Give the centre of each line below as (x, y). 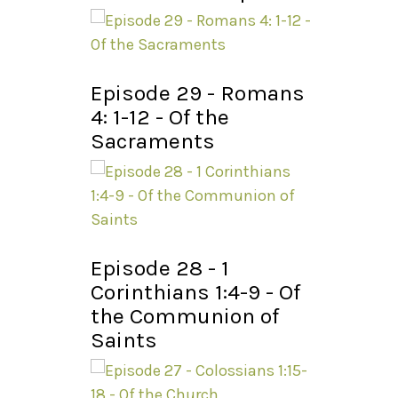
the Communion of (185, 316)
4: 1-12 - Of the (160, 117)
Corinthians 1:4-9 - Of (195, 292)
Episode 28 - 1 (160, 268)
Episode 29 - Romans (198, 93)
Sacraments (153, 141)
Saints (124, 340)
